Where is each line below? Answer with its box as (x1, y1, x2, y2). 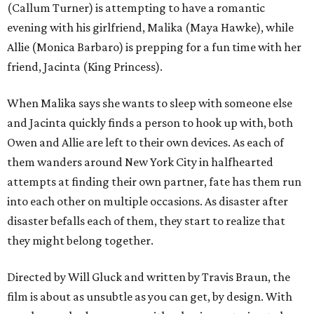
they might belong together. (7, 233, 153, 247)
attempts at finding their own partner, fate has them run (7, 174, 301, 189)
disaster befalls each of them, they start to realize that (7, 213, 285, 228)
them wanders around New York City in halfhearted (7, 154, 273, 169)
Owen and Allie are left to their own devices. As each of (7, 135, 284, 149)
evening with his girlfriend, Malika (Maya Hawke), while (7, 20, 294, 34)
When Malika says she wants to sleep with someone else (7, 95, 292, 110)
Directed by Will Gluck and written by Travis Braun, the (7, 269, 290, 284)
